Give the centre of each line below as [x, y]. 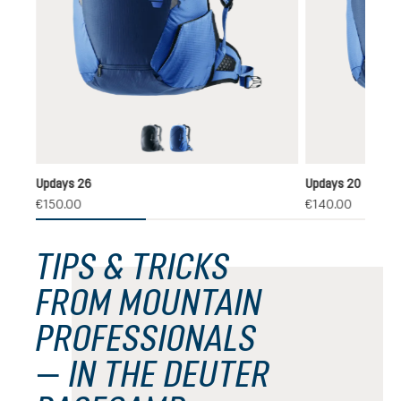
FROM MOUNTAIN [149, 303]
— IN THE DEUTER [153, 374]
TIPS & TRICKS [133, 267]
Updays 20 [333, 183]
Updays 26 [63, 183]
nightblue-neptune [234, 150]
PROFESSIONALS [146, 338]
